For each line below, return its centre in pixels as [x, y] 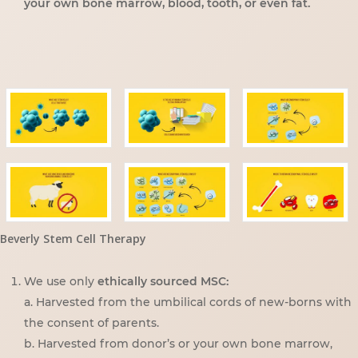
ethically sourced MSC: [163, 282]
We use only [61, 282]
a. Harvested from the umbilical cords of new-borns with [188, 302]
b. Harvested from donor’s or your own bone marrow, [178, 344]
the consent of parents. [91, 323]
